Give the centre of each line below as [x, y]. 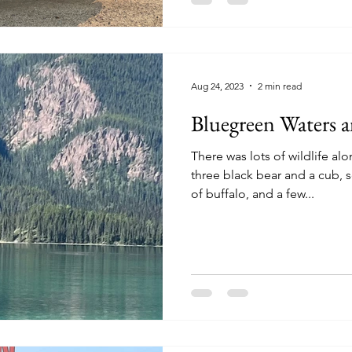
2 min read [280, 86]
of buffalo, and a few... [253, 194]
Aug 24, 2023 [217, 86]
